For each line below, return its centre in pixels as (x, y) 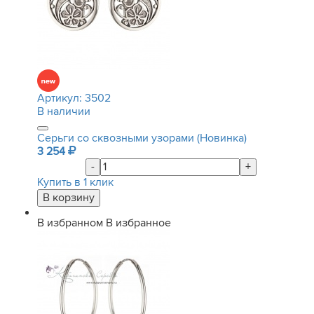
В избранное (138, 223)
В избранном (70, 223)
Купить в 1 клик (75, 182)
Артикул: (61, 98)
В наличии (64, 111)
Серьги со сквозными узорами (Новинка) (142, 138)
